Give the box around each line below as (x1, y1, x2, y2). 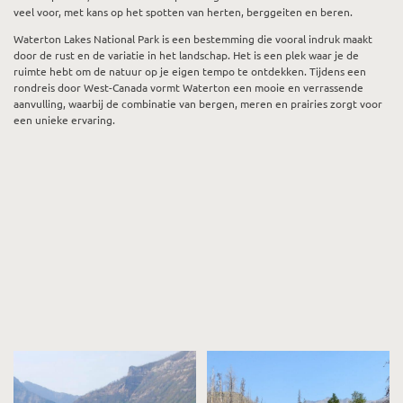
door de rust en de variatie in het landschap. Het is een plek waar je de (13, 48, 359, 63)
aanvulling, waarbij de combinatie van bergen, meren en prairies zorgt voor (13, 96, 382, 112)
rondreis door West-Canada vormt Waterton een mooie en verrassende (13, 80, 363, 95)
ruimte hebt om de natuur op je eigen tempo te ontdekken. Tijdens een (13, 64, 366, 79)
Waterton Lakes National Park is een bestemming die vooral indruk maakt (13, 31, 372, 47)
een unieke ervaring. (13, 112, 115, 128)
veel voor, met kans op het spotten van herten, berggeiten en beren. (13, 4, 353, 20)
